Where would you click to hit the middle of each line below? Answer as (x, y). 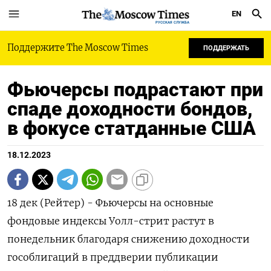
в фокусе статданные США (132, 128)
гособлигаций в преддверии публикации (113, 257)
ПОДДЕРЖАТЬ (226, 48)
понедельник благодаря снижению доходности (129, 239)
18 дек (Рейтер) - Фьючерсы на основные (110, 203)
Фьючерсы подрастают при (135, 90)
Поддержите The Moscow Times (78, 48)
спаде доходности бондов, (130, 109)
